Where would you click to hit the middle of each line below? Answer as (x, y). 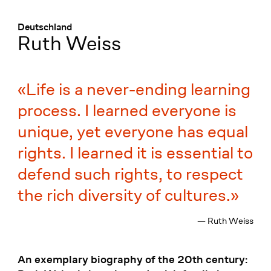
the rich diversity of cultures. (124, 195)
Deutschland (44, 27)
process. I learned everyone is (127, 111)
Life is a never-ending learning (138, 90)
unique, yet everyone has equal (132, 132)
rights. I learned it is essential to (135, 153)
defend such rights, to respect (130, 174)
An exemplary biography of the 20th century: (132, 260)
